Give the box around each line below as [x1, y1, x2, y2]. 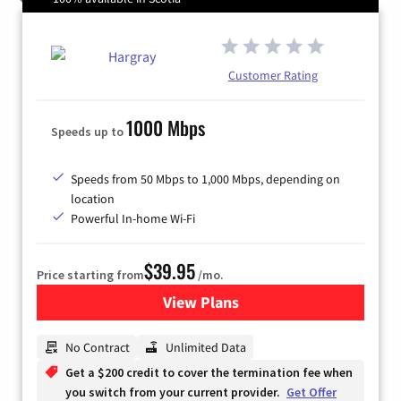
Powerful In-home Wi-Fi [71, 209, 195, 226]
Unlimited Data [166, 338, 246, 355]
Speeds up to [51, 123, 126, 140]
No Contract [65, 338, 130, 355]
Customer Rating [228, 66, 318, 83]
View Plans [162, 291, 239, 312]
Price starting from [37, 266, 144, 283]
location [71, 190, 115, 207]
